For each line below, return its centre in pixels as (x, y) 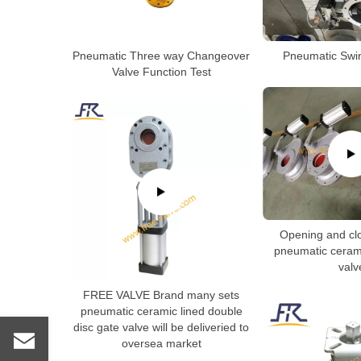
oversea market (161, 343)
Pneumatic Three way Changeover (161, 56)
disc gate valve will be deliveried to (161, 327)
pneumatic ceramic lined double (161, 311)
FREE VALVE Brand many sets (161, 295)
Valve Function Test (161, 72)
